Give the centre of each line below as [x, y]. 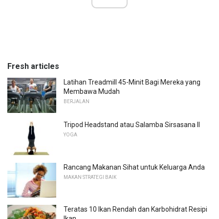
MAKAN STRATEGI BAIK [90, 177]
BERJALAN [77, 102]
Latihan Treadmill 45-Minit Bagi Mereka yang [132, 82]
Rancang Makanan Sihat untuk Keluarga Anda [134, 167]
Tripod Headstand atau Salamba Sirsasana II [132, 124]
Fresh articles [33, 66]
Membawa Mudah [92, 92]
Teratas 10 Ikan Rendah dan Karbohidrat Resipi [135, 209]
